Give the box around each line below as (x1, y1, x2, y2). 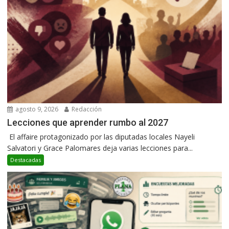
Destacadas (10, 156, 41, 164)
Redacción (70, 105, 102, 114)
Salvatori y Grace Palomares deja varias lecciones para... (7, 143, 193, 153)
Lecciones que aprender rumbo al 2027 (7, 117, 169, 128)
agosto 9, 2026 (14, 105, 59, 114)
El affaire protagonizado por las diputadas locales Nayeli (7, 132, 195, 142)
